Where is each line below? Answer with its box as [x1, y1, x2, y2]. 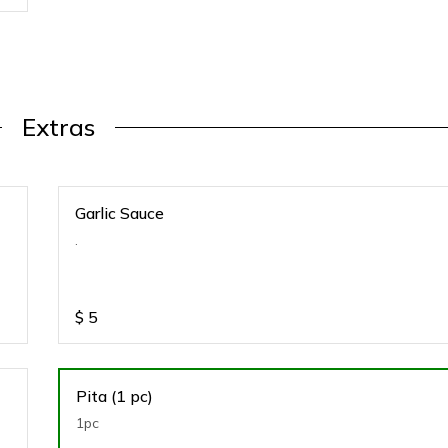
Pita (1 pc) [76, 386, 154, 406]
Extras [21, 112, 95, 142]
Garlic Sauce [75, 203, 165, 223]
